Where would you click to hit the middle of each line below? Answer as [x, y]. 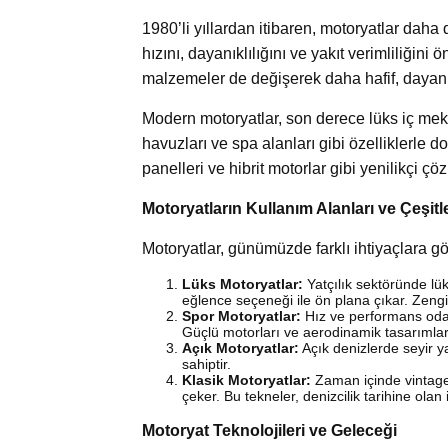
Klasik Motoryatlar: [246, 379]
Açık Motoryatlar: [240, 347]
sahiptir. [206, 363]
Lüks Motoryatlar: [242, 283]
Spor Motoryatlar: [241, 315]
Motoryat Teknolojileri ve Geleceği [269, 430]
